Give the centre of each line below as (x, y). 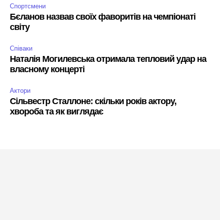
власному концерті (47, 69)
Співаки (21, 49)
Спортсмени (28, 6)
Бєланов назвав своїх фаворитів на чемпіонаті (103, 17)
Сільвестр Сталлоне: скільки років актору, (93, 101)
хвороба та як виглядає (56, 112)
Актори (20, 91)
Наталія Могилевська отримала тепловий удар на (108, 59)
